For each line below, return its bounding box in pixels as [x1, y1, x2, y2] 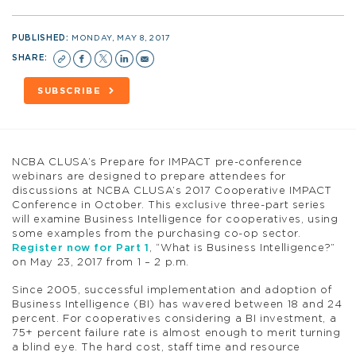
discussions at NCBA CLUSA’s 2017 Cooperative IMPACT [12, 185, 333, 196]
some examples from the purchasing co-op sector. [12, 228, 301, 239]
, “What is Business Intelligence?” [149, 242, 336, 253]
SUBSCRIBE [37, 86, 102, 95]
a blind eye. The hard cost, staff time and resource [12, 342, 301, 353]
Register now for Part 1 [12, 242, 149, 253]
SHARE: [12, 53, 51, 62]
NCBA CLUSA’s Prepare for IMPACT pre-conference [12, 157, 303, 168]
